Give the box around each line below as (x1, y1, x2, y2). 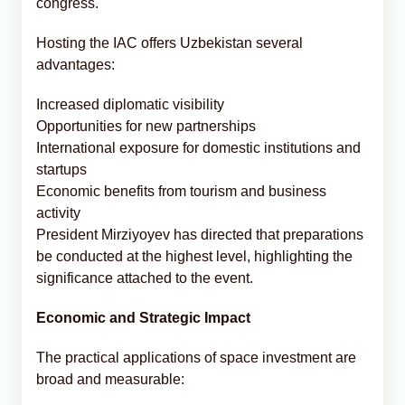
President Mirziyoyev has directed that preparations (36, 226, 363, 242)
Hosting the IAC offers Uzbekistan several (36, 34, 303, 51)
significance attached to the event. (36, 269, 253, 286)
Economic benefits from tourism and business (36, 183, 326, 199)
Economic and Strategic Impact (36, 309, 250, 325)
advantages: (36, 56, 115, 72)
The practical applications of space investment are (36, 349, 356, 365)
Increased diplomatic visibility (36, 96, 224, 112)
